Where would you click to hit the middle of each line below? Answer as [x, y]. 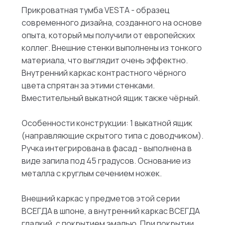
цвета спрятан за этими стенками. [88, 85]
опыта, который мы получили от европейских [108, 35]
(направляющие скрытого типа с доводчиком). [112, 135]
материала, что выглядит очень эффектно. [104, 60]
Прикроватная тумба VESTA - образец [95, 10]
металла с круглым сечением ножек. [91, 173]
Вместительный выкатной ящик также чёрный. [110, 98]
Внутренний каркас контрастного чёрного [104, 73]
